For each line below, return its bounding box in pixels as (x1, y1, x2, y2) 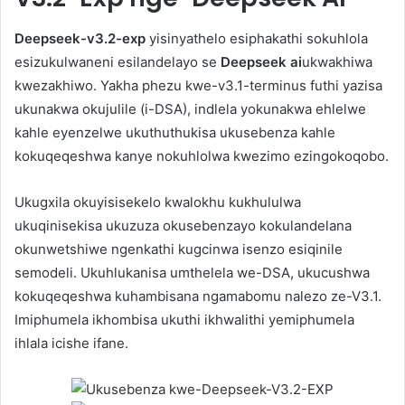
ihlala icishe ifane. (14, 334, 128, 352)
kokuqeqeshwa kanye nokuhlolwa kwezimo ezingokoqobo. (14, 146, 389, 165)
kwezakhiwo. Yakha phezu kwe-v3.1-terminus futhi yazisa (14, 76, 382, 94)
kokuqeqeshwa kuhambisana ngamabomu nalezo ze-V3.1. (14, 287, 381, 305)
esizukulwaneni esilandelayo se (14, 52, 221, 71)
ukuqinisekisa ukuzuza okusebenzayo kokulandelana (14, 216, 352, 234)
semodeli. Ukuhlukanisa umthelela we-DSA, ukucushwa (14, 263, 370, 281)
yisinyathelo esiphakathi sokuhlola (146, 29, 368, 47)
